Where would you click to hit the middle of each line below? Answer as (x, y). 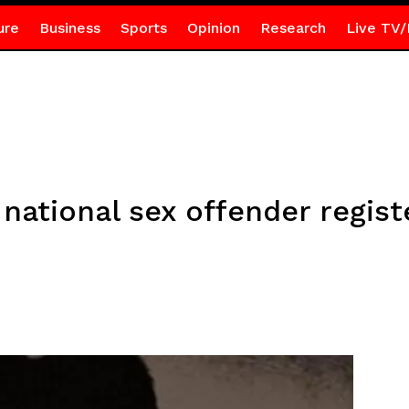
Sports (143, 28)
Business (69, 28)
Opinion (213, 28)
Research (293, 28)
